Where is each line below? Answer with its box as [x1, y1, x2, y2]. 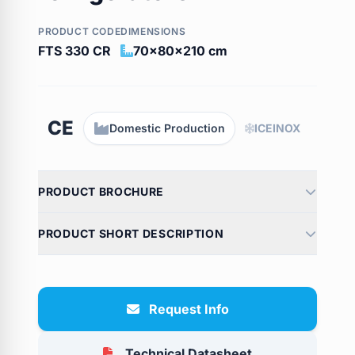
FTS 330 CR [38, 42, 111, 59]
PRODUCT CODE [38, 25, 121, 37]
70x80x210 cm [133, 42, 228, 59]
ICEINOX [254, 120, 300, 135]
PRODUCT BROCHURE [38, 184, 165, 198]
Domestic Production [109, 120, 225, 135]
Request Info [148, 300, 229, 317]
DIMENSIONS [120, 25, 186, 37]
